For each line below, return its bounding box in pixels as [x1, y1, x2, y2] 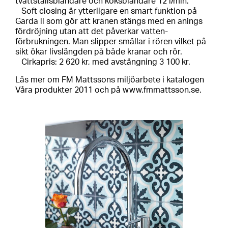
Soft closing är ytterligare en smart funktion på [15, 7, 197, 16]
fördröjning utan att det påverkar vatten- [15, 27, 168, 36]
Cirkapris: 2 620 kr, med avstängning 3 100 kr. [15, 58, 190, 67]
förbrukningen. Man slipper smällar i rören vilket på [15, 38, 206, 46]
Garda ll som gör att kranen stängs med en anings [15, 17, 203, 26]
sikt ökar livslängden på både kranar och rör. [15, 48, 182, 56]
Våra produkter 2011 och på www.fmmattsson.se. [15, 85, 202, 94]
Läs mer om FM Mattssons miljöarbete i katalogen [15, 75, 204, 84]
